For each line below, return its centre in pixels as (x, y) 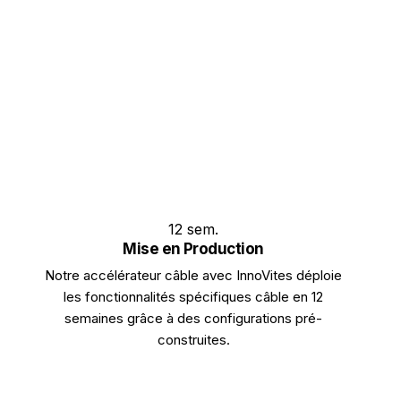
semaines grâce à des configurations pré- (193, 318)
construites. (193, 340)
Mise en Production (193, 249)
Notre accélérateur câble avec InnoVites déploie (193, 275)
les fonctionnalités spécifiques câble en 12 (193, 297)
